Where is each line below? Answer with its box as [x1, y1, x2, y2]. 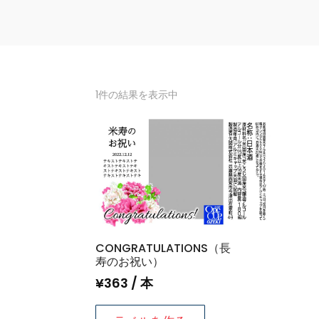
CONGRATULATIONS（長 [95, 240, 231, 257]
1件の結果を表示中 [95, 88, 179, 103]
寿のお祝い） [95, 253, 164, 271]
